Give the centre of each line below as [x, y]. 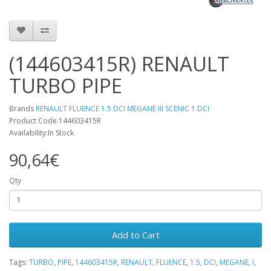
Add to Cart [135, 234]
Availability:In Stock [41, 132]
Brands [22, 108]
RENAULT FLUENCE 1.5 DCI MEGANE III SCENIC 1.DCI [122, 108]
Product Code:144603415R [55, 120]
